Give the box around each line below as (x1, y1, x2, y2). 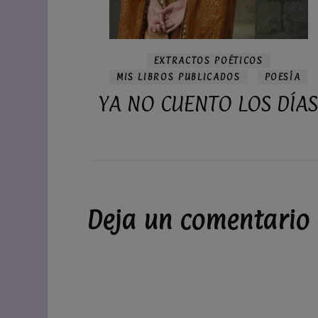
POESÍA (264, 70, 301, 82)
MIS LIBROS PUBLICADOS (116, 70, 241, 82)
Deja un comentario (87, 204, 309, 235)
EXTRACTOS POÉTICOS (153, 54, 263, 66)
